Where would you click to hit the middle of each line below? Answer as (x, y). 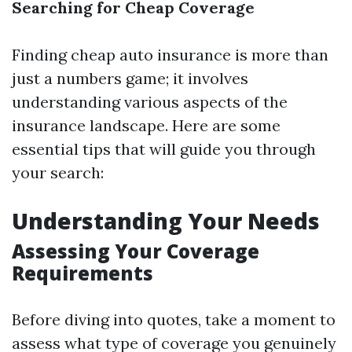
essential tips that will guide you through (164, 149)
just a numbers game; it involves (130, 78)
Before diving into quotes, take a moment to (174, 319)
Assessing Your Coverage (136, 251)
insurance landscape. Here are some (146, 125)
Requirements (82, 273)
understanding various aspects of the (150, 102)
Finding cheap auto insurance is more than (170, 55)
